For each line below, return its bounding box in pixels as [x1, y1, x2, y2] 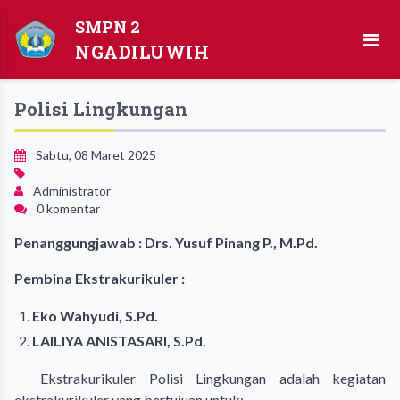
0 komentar [34, 201, 100, 216]
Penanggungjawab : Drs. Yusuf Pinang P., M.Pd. [14, 234, 318, 251]
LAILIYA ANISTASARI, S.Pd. [32, 332, 206, 349]
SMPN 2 [75, 16, 140, 37]
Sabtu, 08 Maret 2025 [33, 147, 156, 162]
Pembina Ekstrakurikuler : [14, 270, 185, 287]
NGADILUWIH [75, 40, 209, 63]
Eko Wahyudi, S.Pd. [32, 307, 158, 324]
